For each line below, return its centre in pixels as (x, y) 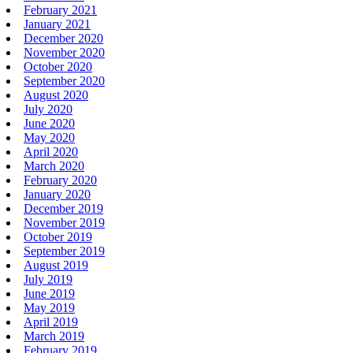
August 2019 (56, 265)
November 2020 (64, 52)
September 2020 (64, 80)
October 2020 (58, 66)
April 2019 (51, 321)
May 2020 (49, 137)
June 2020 (49, 123)
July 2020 (48, 109)
